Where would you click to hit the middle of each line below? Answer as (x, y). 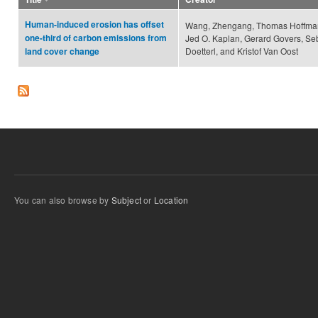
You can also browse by (63, 200)
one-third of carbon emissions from (96, 38)
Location (171, 200)
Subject (126, 200)
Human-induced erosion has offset (94, 25)
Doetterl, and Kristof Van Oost (242, 51)
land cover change (62, 52)
